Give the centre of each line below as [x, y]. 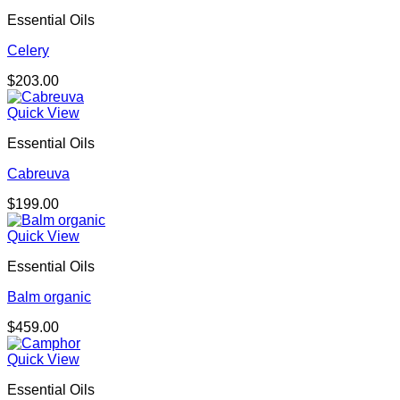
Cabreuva [38, 174]
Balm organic [49, 297]
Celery [28, 51]
